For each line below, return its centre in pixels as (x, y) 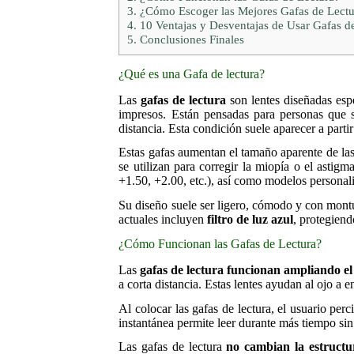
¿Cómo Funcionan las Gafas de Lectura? (220, 244)
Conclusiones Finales (191, 39)
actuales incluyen (163, 220)
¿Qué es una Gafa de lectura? (192, 73)
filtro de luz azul (250, 220)
